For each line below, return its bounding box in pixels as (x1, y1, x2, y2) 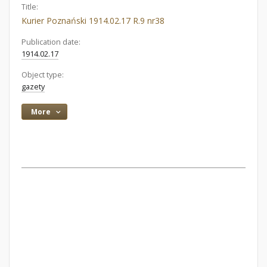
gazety (21, 82, 45, 92)
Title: (21, 2, 38, 12)
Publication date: (21, 37, 80, 47)
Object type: (21, 70, 64, 80)
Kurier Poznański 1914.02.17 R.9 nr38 (21, 15, 164, 26)
